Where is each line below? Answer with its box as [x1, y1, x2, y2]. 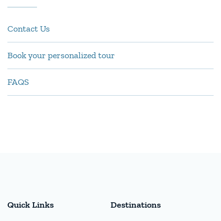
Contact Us [7, 23, 50, 34]
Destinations [110, 199, 161, 210]
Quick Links [7, 199, 54, 210]
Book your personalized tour [7, 49, 115, 61]
